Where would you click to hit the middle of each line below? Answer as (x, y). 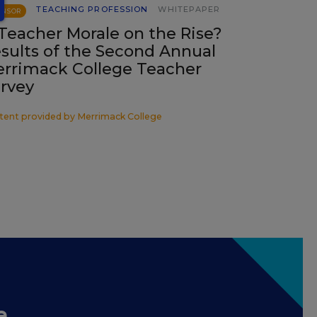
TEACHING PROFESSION (92, 9)
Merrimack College (120, 116)
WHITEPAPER (189, 9)
